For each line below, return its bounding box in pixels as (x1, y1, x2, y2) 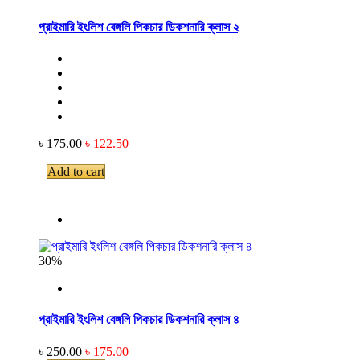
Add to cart (47, 165, 104, 179)
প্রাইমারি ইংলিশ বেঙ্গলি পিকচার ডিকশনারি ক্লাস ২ (39, 19, 239, 34)
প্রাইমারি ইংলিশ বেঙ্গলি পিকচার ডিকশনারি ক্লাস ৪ (39, 313, 239, 327)
